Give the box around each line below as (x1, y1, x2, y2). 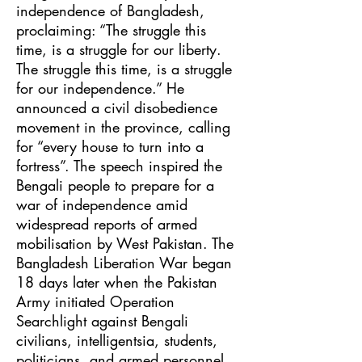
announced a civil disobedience (16, 98, 217, 117)
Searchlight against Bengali (16, 311, 188, 330)
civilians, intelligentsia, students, (16, 330, 217, 350)
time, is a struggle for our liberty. (16, 40, 221, 59)
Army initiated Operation (16, 292, 175, 311)
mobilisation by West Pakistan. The (16, 234, 234, 253)
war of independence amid (16, 195, 187, 214)
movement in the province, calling (16, 117, 230, 137)
